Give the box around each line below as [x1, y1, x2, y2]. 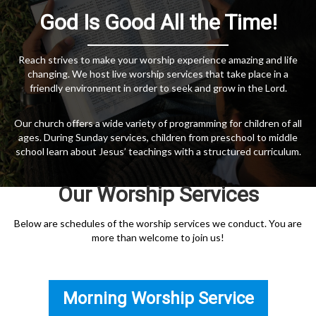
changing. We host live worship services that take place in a [28, 68, 288, 80]
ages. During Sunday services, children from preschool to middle [18, 131, 298, 143]
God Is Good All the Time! [39, 10, 277, 35]
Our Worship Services [57, 182, 259, 207]
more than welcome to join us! [92, 231, 224, 243]
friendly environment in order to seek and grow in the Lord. [29, 82, 287, 94]
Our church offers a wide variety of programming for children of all [14, 117, 302, 129]
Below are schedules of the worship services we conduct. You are [14, 217, 302, 229]
